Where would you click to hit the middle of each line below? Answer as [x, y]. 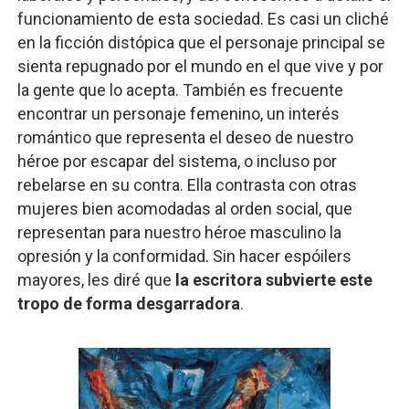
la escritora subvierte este [273, 280]
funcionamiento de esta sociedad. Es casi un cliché [203, 19]
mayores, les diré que [96, 280]
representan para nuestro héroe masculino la [179, 232]
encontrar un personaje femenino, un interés [178, 114]
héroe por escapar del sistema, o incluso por [177, 161]
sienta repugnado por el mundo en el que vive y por [200, 66]
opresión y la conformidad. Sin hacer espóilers [184, 256]
